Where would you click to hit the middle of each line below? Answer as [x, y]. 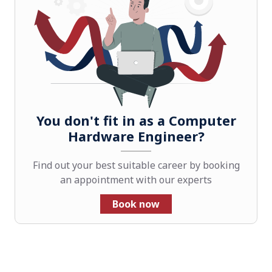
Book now [136, 204]
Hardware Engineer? [136, 136]
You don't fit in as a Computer [136, 120]
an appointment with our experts [136, 179]
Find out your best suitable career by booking [136, 165]
